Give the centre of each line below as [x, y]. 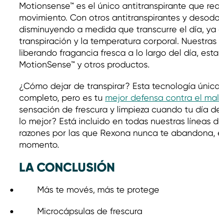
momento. [39, 144]
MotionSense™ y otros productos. [84, 64]
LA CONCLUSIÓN [67, 167]
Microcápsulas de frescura [89, 211]
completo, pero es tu [62, 98]
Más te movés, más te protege [98, 189]
